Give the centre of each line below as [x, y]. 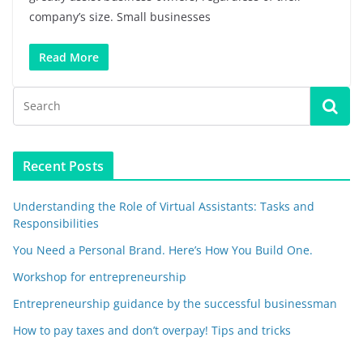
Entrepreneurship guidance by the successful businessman [175, 303]
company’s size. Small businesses [120, 16]
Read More [69, 57]
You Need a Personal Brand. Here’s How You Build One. [163, 250]
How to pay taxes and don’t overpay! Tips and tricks [152, 330]
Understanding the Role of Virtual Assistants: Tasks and [164, 206]
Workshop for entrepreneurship [100, 276]
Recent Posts [63, 166]
